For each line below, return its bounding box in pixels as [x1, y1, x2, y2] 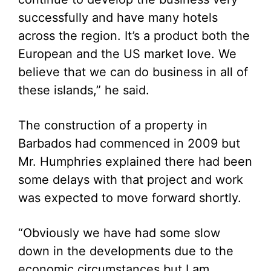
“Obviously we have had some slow [18, 226, 220, 240]
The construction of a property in [18, 118, 207, 132]
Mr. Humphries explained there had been [18, 154, 252, 169]
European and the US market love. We [18, 47, 237, 61]
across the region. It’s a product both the [18, 28, 250, 43]
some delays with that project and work [18, 172, 243, 187]
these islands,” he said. [18, 83, 149, 97]
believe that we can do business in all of [18, 65, 248, 79]
